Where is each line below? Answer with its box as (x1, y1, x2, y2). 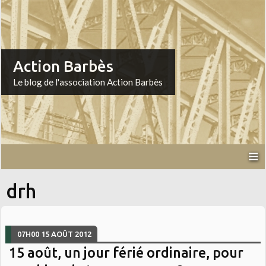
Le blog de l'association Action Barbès (13, 77, 163, 88)
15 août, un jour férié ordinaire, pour (9, 244, 244, 260)
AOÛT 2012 (51, 229, 92, 238)
